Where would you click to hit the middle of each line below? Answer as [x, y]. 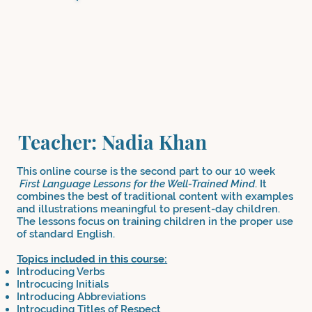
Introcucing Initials [63, 284]
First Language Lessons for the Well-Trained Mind [136, 184]
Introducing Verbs [61, 271]
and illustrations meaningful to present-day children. [149, 209]
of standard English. [66, 234]
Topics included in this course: [92, 259]
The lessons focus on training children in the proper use [155, 221]
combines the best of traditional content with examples [155, 196]
